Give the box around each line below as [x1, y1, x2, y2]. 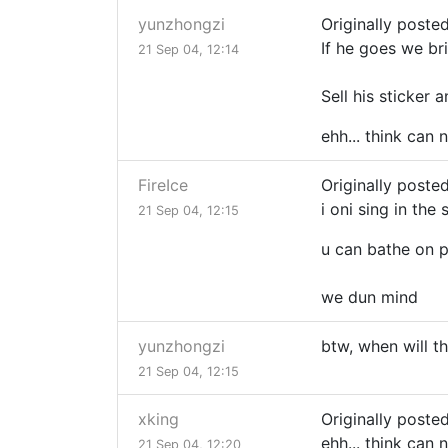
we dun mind [321, 287, 418, 308]
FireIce [138, 175, 188, 196]
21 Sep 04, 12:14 [138, 42, 239, 58]
